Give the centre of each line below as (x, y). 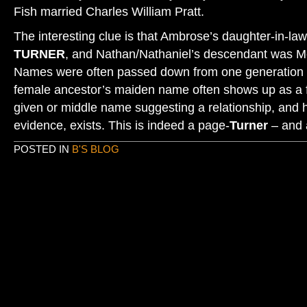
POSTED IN (43, 149)
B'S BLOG (96, 149)
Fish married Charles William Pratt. (109, 11)
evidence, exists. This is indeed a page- (122, 125)
